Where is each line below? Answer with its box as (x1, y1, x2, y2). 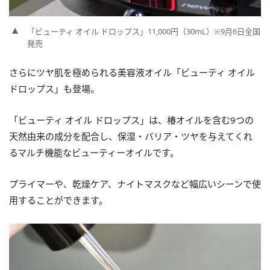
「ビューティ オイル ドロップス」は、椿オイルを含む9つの (9, 114, 254, 127)
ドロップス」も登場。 (9, 83, 99, 95)
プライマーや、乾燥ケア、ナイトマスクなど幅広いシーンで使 (9, 178, 261, 190)
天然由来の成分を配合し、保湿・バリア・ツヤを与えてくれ (9, 130, 253, 143)
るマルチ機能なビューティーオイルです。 (9, 146, 179, 159)
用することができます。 (9, 194, 108, 207)
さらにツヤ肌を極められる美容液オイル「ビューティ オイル (9, 66, 255, 79)
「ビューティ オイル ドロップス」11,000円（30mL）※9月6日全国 (27, 26, 260, 37)
